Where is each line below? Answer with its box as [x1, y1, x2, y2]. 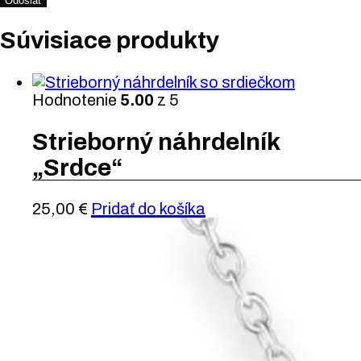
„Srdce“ [32, 154, 122, 180]
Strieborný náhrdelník [32, 128, 280, 155]
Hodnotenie [32, 90, 120, 109]
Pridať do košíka [91, 200, 205, 218]
